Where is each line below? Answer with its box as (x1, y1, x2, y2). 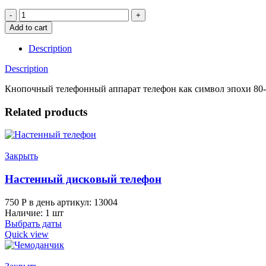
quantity (18, 40, 49, 50)
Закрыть (5, 151, 38, 161)
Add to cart (9, 23, 47, 32)
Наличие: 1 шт (5, 207, 64, 218)
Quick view (5, 229, 49, 239)
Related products (5, 105, 87, 118)
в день (27, 197, 55, 207)
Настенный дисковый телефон (5, 173, 161, 186)
